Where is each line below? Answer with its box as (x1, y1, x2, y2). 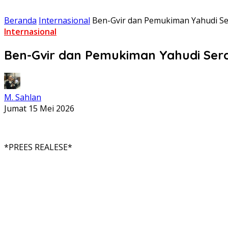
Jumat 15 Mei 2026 (4, 102, 74, 114)
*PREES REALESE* (4, 141, 72, 153)
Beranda (4, 15, 37, 26)
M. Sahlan (4, 91, 41, 103)
